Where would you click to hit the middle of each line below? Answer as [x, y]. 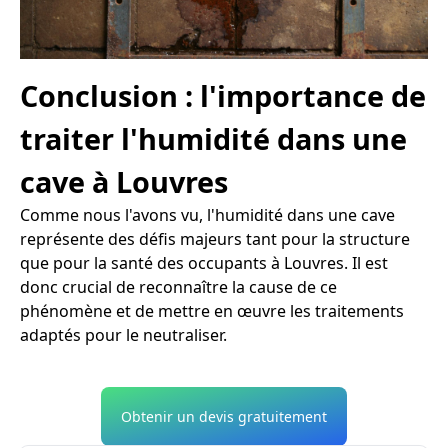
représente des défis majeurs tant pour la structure [215, 238]
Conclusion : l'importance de [223, 95]
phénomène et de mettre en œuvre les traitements [212, 310]
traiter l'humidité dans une [213, 138]
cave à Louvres [124, 181]
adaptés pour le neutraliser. [123, 334]
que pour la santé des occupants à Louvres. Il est [204, 262]
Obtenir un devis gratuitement [224, 416]
